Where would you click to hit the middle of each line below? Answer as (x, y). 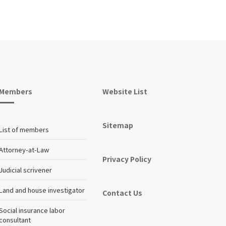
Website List (125, 91)
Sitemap (118, 125)
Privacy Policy (127, 159)
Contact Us (123, 192)
